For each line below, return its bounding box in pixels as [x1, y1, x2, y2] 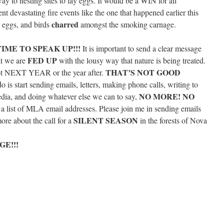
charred [51, 18, 78, 30]
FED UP [27, 54, 57, 66]
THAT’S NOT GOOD [105, 66, 180, 78]
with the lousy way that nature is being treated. [57, 55, 205, 65]
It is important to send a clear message [80, 43, 201, 53]
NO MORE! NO [139, 90, 194, 102]
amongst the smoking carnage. [78, 19, 176, 29]
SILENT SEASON [73, 114, 138, 126]
